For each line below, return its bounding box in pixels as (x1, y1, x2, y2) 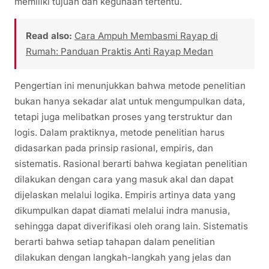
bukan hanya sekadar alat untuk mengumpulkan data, (14, 95, 245, 107)
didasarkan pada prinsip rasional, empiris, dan (14, 142, 213, 154)
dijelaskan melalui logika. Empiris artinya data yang (14, 189, 235, 201)
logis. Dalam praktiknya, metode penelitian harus (14, 127, 225, 139)
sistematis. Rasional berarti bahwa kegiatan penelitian (14, 158, 247, 170)
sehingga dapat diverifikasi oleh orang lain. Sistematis (14, 220, 248, 232)
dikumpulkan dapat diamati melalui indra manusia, (14, 205, 230, 217)
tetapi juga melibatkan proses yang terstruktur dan (14, 111, 232, 123)
